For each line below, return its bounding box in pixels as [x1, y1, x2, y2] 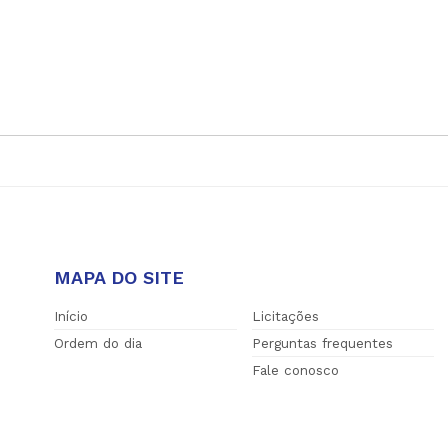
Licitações [251, 308, 319, 325]
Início [54, 308, 89, 325]
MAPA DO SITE [54, 267, 185, 289]
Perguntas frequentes [251, 335, 393, 352]
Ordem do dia [54, 335, 143, 352]
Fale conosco [251, 362, 339, 379]
